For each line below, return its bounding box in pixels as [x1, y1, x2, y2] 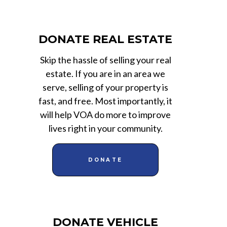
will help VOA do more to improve [40, 108, 171, 120]
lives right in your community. [48, 122, 163, 134]
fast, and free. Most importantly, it [39, 95, 172, 106]
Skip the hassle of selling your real [40, 54, 171, 65]
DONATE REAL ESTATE [39, 32, 172, 46]
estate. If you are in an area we [46, 67, 165, 79]
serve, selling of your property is [43, 81, 168, 93]
